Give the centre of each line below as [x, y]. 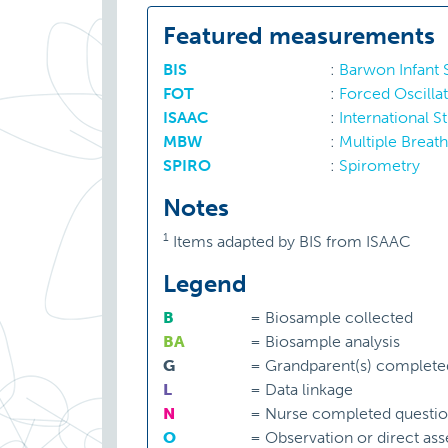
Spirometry [379, 166]
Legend [205, 284]
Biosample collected [337, 318]
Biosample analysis [331, 342]
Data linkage [307, 390]
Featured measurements [299, 36]
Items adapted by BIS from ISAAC [292, 242]
